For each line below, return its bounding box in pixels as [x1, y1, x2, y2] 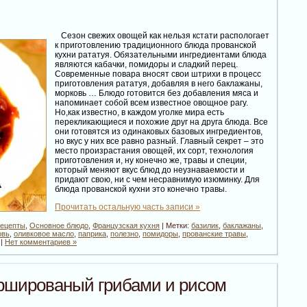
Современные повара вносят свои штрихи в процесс [55, 69, 261, 79]
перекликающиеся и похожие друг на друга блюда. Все [55, 117, 268, 127]
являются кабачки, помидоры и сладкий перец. [55, 60, 238, 70]
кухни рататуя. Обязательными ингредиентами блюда [55, 50, 267, 60]
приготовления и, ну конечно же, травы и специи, [55, 156, 247, 166]
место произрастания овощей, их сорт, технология [55, 146, 254, 156]
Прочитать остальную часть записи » [55, 202, 200, 212]
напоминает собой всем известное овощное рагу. [55, 98, 248, 108]
